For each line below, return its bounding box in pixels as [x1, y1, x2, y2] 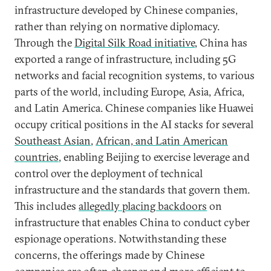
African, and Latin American [96, 134, 228, 148]
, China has [195, 36, 247, 50]
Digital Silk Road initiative [74, 36, 195, 50]
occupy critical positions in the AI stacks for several [15, 117, 253, 131]
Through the [15, 36, 74, 50]
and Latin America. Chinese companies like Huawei [15, 101, 253, 115]
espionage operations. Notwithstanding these [15, 232, 226, 246]
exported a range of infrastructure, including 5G [15, 52, 236, 66]
